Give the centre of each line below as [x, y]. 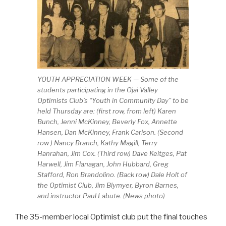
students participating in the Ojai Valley [98, 90]
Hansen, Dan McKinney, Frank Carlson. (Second [110, 132]
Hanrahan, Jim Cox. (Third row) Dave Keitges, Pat [112, 153]
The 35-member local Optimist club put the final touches [111, 217]
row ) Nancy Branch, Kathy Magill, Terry [97, 143]
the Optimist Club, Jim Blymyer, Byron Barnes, [108, 185]
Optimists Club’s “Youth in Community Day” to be [113, 100]
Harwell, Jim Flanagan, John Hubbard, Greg [103, 164]
